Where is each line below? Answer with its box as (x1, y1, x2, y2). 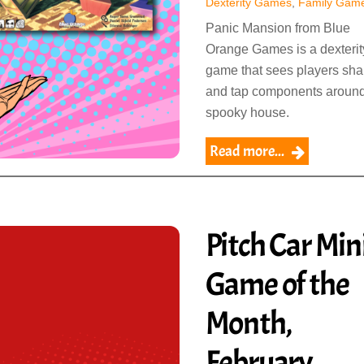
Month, (205, 302, 292, 344)
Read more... (209, 141, 284, 161)
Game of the (205, 263, 349, 305)
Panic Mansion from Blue (205, 20, 350, 35)
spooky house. (205, 105, 289, 119)
